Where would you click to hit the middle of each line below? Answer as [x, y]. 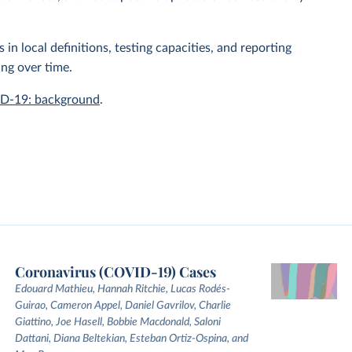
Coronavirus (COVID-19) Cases [115, 272]
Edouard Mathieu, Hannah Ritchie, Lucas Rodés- [122, 289]
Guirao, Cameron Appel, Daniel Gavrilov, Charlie [123, 306]
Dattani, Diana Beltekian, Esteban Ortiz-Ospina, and [131, 339]
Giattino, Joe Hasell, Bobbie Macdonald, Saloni [117, 322]
